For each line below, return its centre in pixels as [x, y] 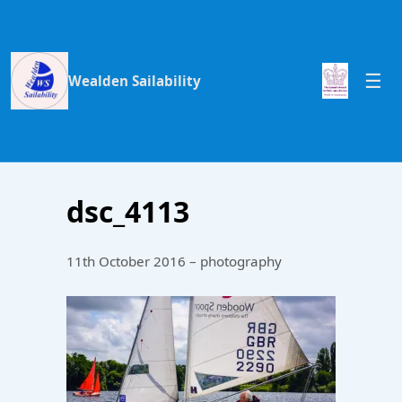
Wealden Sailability [135, 80]
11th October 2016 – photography [174, 261]
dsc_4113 [128, 211]
